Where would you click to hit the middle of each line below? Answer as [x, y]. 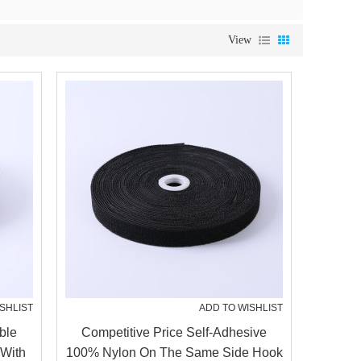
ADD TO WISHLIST [241, 308]
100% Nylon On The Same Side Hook [174, 353]
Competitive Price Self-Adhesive [174, 332]
